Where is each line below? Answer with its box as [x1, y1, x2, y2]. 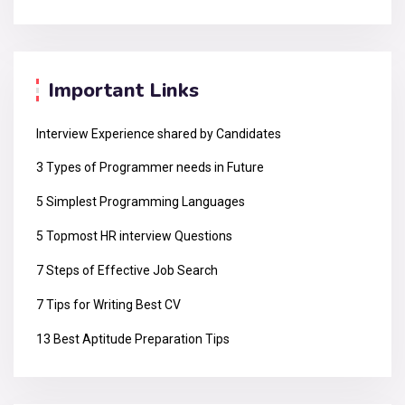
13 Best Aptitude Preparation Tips [36, 331, 230, 346]
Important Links [48, 76, 199, 104]
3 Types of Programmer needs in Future [36, 159, 264, 174]
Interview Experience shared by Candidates [36, 126, 281, 141]
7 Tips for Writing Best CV [36, 297, 181, 312]
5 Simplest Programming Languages [36, 193, 245, 209]
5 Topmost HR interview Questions [36, 228, 232, 243]
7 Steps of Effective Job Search [36, 262, 218, 278]
